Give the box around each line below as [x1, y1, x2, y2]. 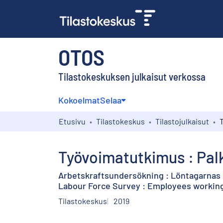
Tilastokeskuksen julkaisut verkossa [58, 70, 206, 83]
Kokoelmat [58, 94, 100, 106]
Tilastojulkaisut [155, 116, 209, 126]
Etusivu [59, 116, 86, 126]
